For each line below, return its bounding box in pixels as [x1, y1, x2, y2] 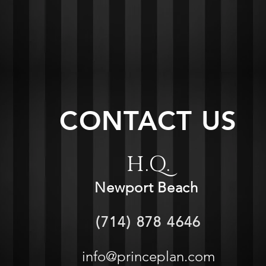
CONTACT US [59, 104, 237, 137]
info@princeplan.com [82, 248, 215, 265]
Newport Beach [94, 179, 202, 196]
